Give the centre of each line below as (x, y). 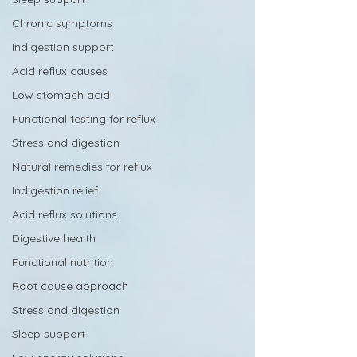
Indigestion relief (55, 190)
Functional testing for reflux (84, 119)
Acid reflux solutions (65, 214)
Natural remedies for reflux (82, 167)
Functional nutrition (63, 262)
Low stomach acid (61, 95)
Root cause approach (70, 286)
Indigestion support (63, 47)
